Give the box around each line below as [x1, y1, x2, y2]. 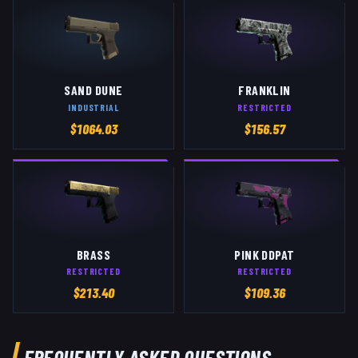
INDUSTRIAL [67, 101, 120, 113]
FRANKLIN [238, 82, 291, 98]
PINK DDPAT [234, 246, 295, 262]
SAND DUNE [64, 82, 123, 98]
